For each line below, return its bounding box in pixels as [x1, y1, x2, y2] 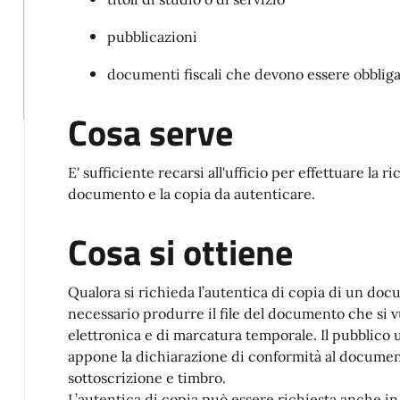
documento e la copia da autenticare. [67, 185, 315, 204]
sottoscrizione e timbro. [67, 369, 226, 387]
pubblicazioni [107, 28, 202, 46]
